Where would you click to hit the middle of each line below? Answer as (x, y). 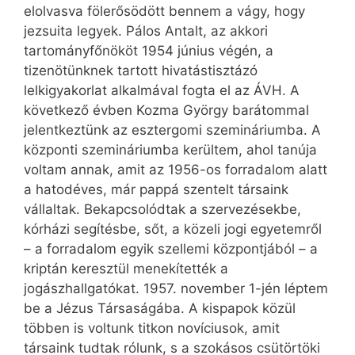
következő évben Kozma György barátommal (166, 111)
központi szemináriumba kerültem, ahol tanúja (170, 150)
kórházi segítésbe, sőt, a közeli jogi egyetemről (173, 229)
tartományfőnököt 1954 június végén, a (149, 51)
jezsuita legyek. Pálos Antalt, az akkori (146, 31)
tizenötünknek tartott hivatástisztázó (141, 71)
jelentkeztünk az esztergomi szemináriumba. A (172, 130)
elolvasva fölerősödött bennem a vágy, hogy (164, 11)
